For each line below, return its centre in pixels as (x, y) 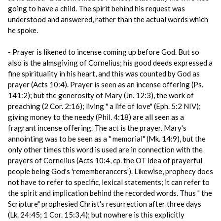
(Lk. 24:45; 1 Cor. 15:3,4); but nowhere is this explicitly (96, 215)
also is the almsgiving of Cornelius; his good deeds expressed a (110, 63)
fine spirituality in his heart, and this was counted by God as (104, 74)
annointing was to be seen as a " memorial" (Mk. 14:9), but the (107, 139)
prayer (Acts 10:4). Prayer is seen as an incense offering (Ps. (106, 84)
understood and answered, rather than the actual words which (108, 19)
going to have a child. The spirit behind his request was (96, 8)
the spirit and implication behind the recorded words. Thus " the (110, 193)
